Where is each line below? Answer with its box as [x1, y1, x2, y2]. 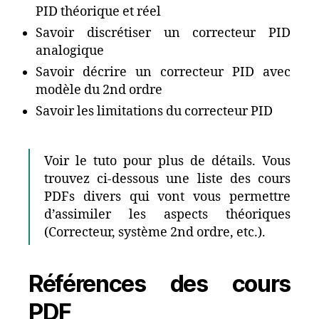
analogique [36, 42, 104, 59]
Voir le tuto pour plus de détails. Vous [44, 152, 291, 169]
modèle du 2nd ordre [36, 81, 162, 98]
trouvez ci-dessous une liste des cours [44, 170, 291, 187]
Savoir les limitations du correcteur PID [36, 103, 273, 120]
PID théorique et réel [36, 3, 161, 20]
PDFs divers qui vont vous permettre [44, 188, 291, 205]
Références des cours [28, 269, 291, 298]
